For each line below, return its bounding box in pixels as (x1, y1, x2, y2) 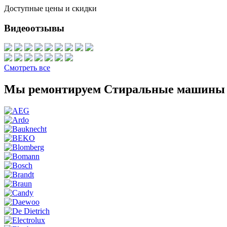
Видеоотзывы (4, 22, 64, 33)
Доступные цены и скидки (4, 4, 97, 13)
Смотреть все (4, 63, 50, 72)
